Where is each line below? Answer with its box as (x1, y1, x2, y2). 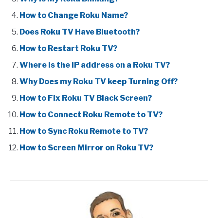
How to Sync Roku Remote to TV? (19, 127, 148, 136)
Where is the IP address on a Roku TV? (19, 60, 170, 70)
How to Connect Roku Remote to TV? (19, 110, 163, 120)
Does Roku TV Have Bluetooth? (19, 27, 140, 37)
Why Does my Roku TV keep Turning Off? (19, 77, 178, 87)
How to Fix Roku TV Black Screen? (19, 93, 152, 103)
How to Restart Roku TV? (19, 44, 117, 54)
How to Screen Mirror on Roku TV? (19, 143, 153, 153)
